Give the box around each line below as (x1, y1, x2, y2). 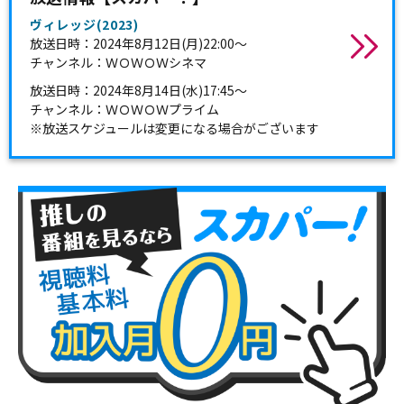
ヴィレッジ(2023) (30, 15, 139, 33)
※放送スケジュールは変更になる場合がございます (30, 119, 319, 137)
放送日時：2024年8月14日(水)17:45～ (30, 81, 247, 99)
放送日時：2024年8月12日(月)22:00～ (30, 34, 247, 52)
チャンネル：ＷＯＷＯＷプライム (30, 100, 219, 118)
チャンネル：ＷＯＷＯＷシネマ (30, 53, 207, 71)
